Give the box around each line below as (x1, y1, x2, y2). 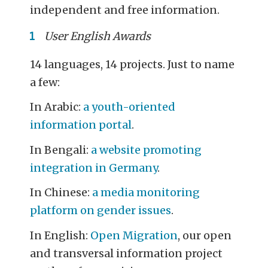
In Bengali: (30, 142, 92, 157)
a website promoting (91, 142, 202, 157)
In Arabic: (30, 100, 84, 114)
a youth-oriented (83, 100, 176, 114)
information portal (30, 118, 132, 132)
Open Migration (90, 228, 178, 242)
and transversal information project (30, 246, 223, 260)
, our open (178, 228, 232, 242)
